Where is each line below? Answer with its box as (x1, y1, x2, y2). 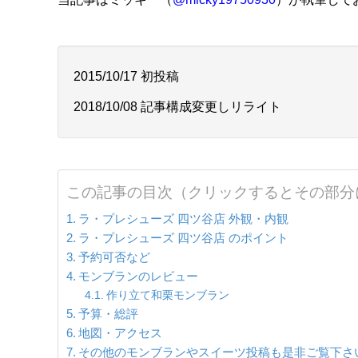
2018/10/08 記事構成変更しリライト (74, 100, 281, 114)
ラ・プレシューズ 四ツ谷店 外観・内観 (78, 211, 289, 225)
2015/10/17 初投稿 (74, 70, 179, 84)
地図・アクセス (78, 325, 163, 340)
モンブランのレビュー (78, 268, 199, 283)
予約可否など (78, 249, 151, 264)
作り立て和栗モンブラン (105, 288, 229, 301)
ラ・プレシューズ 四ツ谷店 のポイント (78, 230, 289, 245)
